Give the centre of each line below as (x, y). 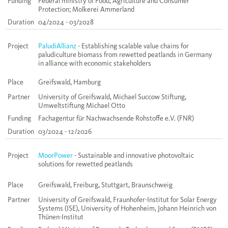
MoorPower (56, 156)
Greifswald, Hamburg (69, 82)
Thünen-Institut (61, 217)
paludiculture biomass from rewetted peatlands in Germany (125, 55)
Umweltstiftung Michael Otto (82, 106)
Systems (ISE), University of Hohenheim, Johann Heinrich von (127, 209)
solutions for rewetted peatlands (85, 164)
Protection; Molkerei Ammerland (86, 10)
